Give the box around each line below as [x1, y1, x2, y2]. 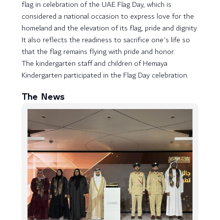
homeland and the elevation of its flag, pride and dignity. [22, 22, 198, 35]
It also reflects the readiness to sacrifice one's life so [22, 33, 190, 47]
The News [22, 93, 65, 101]
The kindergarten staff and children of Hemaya [22, 57, 167, 70]
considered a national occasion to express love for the [22, 10, 194, 23]
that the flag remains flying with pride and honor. [22, 45, 175, 58]
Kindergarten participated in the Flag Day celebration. [22, 69, 189, 82]
